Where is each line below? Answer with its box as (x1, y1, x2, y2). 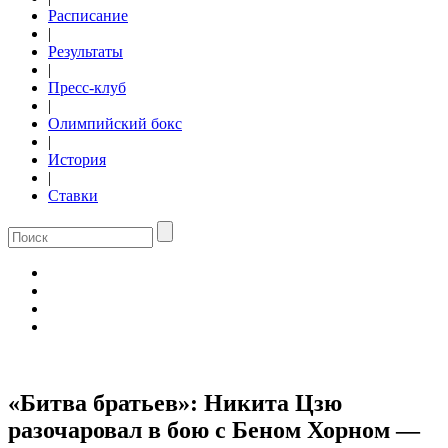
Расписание (48, 7, 128, 24)
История (48, 151, 106, 168)
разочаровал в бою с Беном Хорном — (8, 416, 420, 443)
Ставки (48, 187, 98, 204)
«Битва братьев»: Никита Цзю (8, 389, 342, 416)
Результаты (48, 43, 123, 60)
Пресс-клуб (48, 79, 126, 96)
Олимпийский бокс (48, 115, 182, 132)
